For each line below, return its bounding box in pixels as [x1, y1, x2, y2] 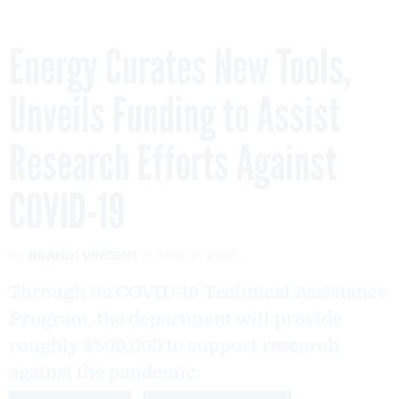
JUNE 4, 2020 [153, 245, 238, 265]
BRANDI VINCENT [28, 245, 139, 265]
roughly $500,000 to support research [9, 334, 339, 358]
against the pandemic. [9, 361, 200, 385]
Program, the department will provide [9, 307, 342, 331]
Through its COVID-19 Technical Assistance [9, 281, 387, 305]
